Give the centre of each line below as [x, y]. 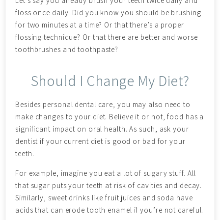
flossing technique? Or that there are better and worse [107, 37]
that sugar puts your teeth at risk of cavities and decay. [109, 185]
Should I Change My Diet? [110, 81]
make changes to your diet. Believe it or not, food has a [110, 117]
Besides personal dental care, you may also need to [103, 104]
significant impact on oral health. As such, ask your [102, 129]
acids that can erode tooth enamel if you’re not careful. [110, 210]
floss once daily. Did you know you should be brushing [108, 13]
